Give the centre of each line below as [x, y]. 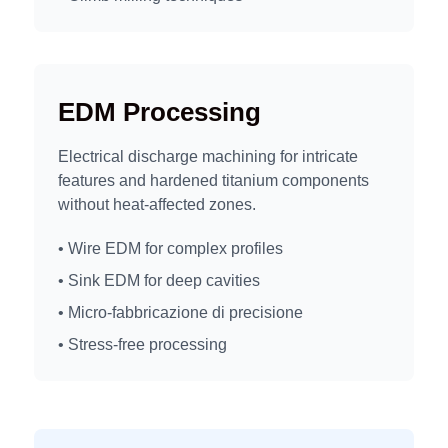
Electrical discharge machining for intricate [208, 157]
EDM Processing [159, 112]
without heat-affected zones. [157, 205]
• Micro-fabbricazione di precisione [180, 312]
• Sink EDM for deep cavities [159, 280]
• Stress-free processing [142, 344]
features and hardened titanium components [213, 181]
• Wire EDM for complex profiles [170, 248]
